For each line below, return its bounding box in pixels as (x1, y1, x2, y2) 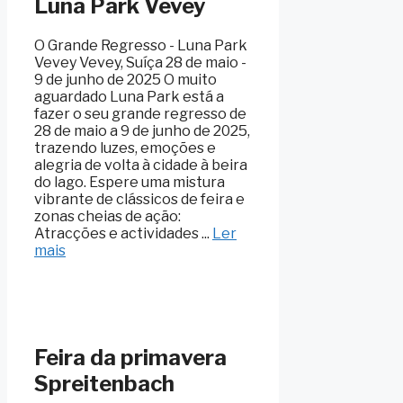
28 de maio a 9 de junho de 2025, (34, 121, 250, 139)
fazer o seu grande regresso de (34, 104, 246, 122)
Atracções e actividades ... (34, 224, 212, 242)
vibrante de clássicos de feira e (34, 190, 245, 208)
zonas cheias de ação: (34, 207, 181, 225)
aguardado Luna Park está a (34, 87, 224, 105)
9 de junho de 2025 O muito (34, 70, 217, 88)
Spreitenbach (34, 371, 175, 398)
